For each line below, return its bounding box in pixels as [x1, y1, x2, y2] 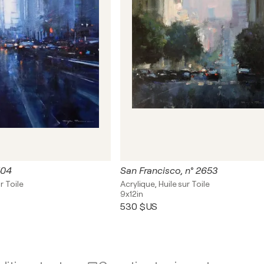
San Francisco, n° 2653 [120, 166, 217, 176]
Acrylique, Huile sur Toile [120, 179, 210, 189]
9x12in [120, 189, 143, 199]
